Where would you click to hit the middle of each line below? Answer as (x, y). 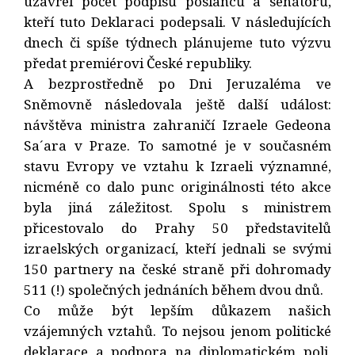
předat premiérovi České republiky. (138, 63)
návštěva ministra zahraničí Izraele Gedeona (177, 124)
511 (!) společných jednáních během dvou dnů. (174, 289)
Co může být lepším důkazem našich (177, 310)
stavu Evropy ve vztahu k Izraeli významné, (177, 166)
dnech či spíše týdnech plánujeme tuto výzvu (177, 42)
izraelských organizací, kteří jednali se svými (177, 248)
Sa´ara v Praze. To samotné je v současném (177, 145)
